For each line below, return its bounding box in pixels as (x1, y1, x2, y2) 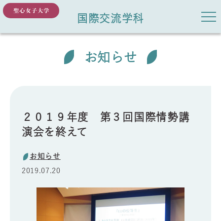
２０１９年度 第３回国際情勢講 (21, 111, 190, 122)
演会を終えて (21, 126, 88, 137)
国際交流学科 (76, 13, 145, 24)
